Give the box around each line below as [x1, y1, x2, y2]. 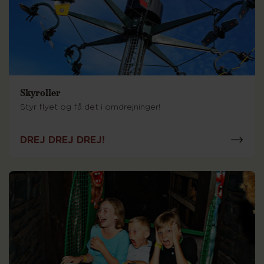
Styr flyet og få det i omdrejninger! [20, 103, 160, 111]
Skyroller [20, 85, 61, 99]
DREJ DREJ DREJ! [20, 135, 105, 145]
